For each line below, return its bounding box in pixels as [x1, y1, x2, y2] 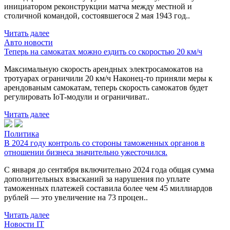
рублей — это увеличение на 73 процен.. [4, 193, 148, 202]
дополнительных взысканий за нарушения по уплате [4, 174, 190, 183]
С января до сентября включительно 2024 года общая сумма [4, 165, 214, 174]
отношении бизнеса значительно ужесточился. [4, 147, 167, 157]
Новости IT [4, 219, 44, 228]
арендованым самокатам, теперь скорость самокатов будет [4, 83, 208, 92]
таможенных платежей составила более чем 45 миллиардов [4, 183, 213, 193]
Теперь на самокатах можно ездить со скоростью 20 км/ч [4, 47, 202, 56]
